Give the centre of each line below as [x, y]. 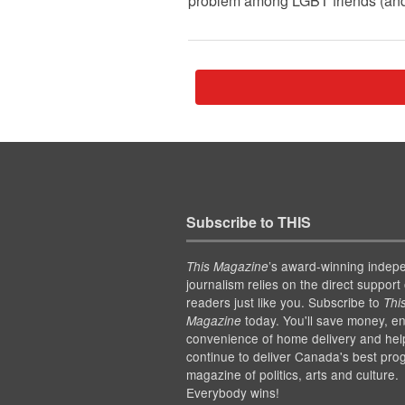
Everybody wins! [232, 392]
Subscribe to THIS [248, 221]
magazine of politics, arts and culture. [292, 374]
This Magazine [227, 266]
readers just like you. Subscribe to [284, 301]
